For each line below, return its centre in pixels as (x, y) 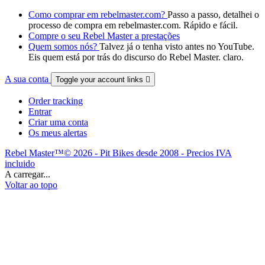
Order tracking (56, 101)
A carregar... (28, 174)
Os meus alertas (58, 133)
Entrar (40, 112)
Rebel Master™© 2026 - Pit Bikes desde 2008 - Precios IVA (118, 153)
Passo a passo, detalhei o (213, 15)
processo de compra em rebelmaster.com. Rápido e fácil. (133, 25)
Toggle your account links (101, 80)
